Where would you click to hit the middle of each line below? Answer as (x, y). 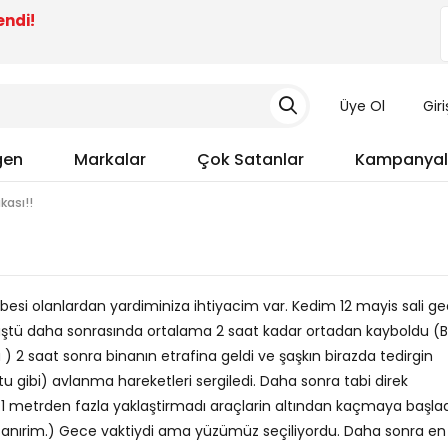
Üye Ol (362, 106)
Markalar (110, 159)
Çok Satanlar (250, 159)
